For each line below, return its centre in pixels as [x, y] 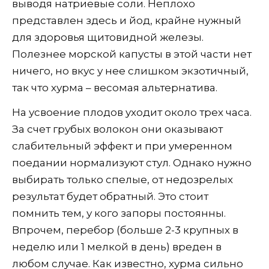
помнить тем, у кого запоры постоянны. [119, 213]
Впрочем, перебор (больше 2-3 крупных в [125, 230]
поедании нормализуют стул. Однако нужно [132, 163]
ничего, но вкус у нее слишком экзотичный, [130, 71]
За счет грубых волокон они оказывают [117, 129]
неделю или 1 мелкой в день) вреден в [117, 247]
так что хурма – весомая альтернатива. [115, 88]
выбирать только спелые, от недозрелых [122, 180]
